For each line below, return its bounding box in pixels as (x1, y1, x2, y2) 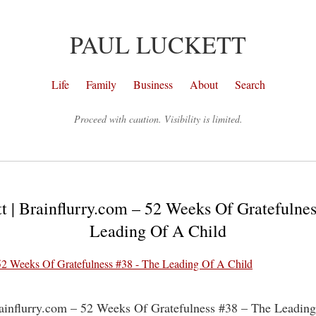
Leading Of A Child (90, 219, 226, 242)
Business (133, 77, 173, 92)
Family (85, 77, 116, 92)
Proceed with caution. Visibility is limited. (73, 112, 243, 126)
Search (234, 77, 265, 92)
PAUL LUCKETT (70, 28, 246, 61)
